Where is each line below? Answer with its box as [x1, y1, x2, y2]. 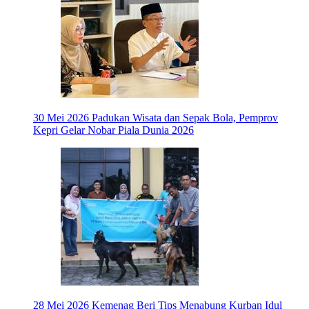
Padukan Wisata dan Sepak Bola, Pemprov [92, 112, 278, 124]
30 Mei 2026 [33, 112, 89, 124]
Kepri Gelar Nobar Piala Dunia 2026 [33, 124, 194, 137]
